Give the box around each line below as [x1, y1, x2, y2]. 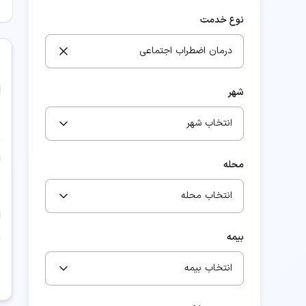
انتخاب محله [180, 189, 232, 203]
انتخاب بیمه [184, 261, 232, 275]
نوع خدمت [199, 13, 244, 27]
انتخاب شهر [186, 116, 232, 130]
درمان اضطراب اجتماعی [139, 44, 232, 58]
